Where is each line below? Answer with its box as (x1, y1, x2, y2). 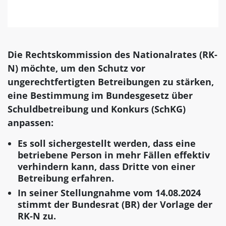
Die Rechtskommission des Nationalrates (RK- (8, 48, 217, 61)
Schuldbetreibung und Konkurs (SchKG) (8, 103, 186, 116)
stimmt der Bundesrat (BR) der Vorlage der (18, 198, 212, 210)
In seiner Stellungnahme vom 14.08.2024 (18, 186, 201, 199)
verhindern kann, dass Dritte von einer (18, 160, 195, 173)
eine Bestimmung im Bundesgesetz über (8, 89, 193, 102)
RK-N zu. (18, 209, 56, 222)
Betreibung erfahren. (18, 172, 114, 185)
